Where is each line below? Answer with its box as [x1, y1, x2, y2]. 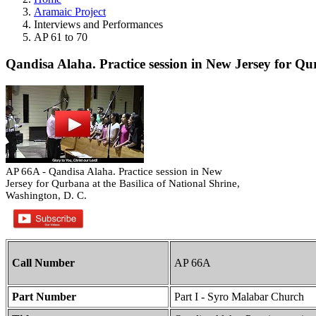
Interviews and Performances [34, 18, 163, 30]
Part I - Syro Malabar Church [174, 290, 304, 303]
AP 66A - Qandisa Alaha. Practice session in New [6, 165, 222, 177]
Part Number [12, 290, 76, 303]
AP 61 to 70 [34, 30, 87, 43]
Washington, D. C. [6, 189, 87, 201]
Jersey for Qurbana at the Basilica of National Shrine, [6, 177, 240, 189]
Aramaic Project [34, 5, 106, 18]
